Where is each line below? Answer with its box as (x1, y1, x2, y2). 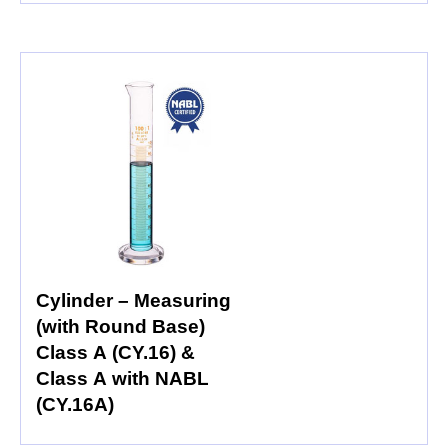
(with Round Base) (36, 315, 85, 337)
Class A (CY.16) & (36, 341, 181, 363)
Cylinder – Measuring (36, 289, 231, 311)
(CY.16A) (36, 393, 114, 415)
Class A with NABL (36, 367, 209, 389)
